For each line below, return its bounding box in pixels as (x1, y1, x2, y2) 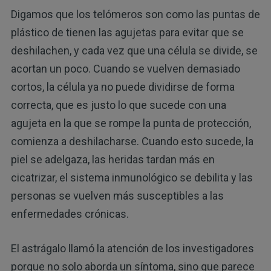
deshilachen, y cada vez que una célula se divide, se (10, 44, 258, 57)
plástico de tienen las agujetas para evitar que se (10, 25, 244, 39)
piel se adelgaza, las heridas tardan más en (10, 152, 215, 166)
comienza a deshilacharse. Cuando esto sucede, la (10, 134, 253, 148)
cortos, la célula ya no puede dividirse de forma (10, 80, 235, 93)
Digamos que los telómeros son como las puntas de (10, 7, 260, 21)
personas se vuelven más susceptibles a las (10, 189, 224, 202)
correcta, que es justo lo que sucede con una (10, 98, 226, 111)
